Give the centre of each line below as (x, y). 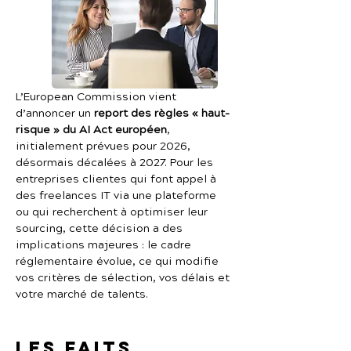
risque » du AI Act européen (91, 130)
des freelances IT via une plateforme (118, 196)
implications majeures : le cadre (105, 245)
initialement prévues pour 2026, (105, 147)
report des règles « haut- (162, 114)
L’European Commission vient (98, 97)
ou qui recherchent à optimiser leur (113, 212)
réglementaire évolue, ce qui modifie (119, 262)
